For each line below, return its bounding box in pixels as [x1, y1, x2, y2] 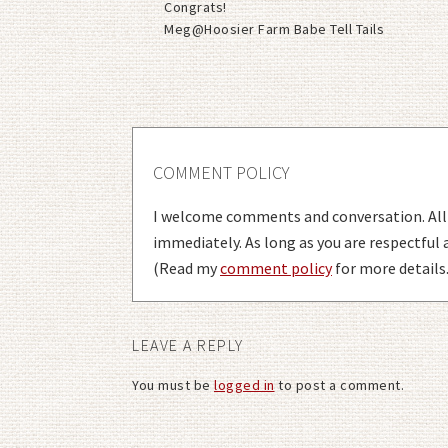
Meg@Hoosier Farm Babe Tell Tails [164, 19, 384, 38]
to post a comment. [274, 375, 404, 394]
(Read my [153, 257, 220, 278]
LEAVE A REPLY [132, 334, 244, 355]
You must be [132, 375, 214, 394]
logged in [214, 375, 275, 394]
